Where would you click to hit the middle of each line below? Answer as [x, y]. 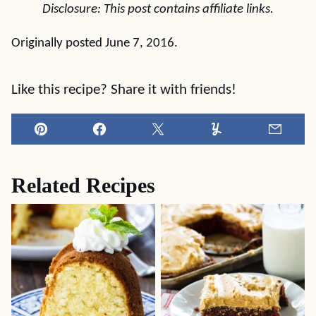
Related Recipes [83, 185]
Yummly [237, 139]
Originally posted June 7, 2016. [95, 43]
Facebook [124, 139]
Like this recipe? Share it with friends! [124, 90]
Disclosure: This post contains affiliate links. [158, 10]
